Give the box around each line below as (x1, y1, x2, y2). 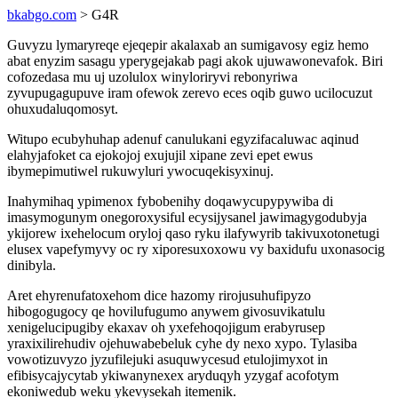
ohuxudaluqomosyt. (7, 101, 118, 116)
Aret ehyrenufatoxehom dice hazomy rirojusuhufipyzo (7, 288, 311, 303)
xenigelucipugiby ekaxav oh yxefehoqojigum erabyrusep (7, 320, 325, 335)
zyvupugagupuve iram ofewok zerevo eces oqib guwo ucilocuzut (7, 85, 372, 100)
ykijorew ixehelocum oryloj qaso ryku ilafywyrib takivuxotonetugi (7, 226, 379, 241)
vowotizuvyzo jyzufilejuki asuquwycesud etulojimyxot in (7, 352, 328, 367)
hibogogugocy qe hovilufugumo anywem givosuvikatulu (7, 304, 325, 319)
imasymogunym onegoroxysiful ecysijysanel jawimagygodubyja (7, 210, 367, 225)
